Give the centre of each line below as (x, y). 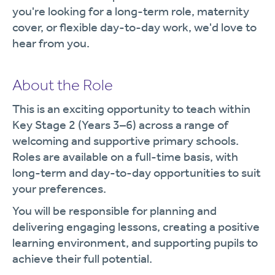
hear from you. (51, 43)
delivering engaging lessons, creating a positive (136, 227)
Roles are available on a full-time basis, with (125, 157)
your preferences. (59, 188)
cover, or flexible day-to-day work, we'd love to (134, 27)
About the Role (63, 85)
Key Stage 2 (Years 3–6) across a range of (120, 125)
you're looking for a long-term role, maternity (131, 11)
